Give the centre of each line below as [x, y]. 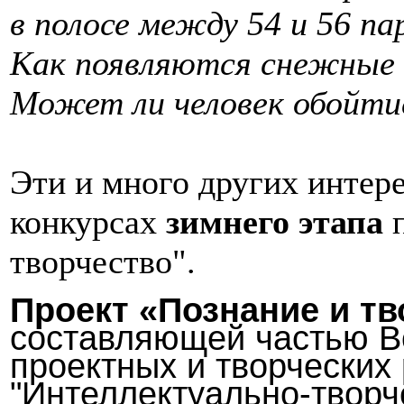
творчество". [103, 261]
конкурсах [88, 221]
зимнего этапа [275, 221]
